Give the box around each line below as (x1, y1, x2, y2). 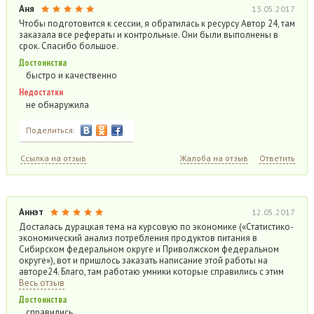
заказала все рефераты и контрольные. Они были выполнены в (18, 29, 278, 41)
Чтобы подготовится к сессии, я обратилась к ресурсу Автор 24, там (18, 18, 295, 29)
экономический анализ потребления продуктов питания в (18, 232, 257, 244)
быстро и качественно (25, 69, 117, 81)
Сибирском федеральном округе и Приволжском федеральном (18, 243, 279, 255)
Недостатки (18, 86, 63, 98)
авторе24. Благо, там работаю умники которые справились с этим (18, 266, 284, 278)
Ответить (259, 153, 296, 163)
